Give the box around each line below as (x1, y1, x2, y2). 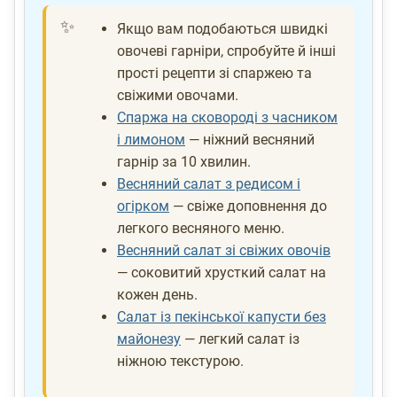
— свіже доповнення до (169, 198, 327, 215)
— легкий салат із (181, 331, 300, 348)
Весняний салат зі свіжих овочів (117, 242, 331, 260)
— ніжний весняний (185, 131, 315, 149)
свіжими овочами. (117, 87, 238, 105)
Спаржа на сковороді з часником (117, 109, 338, 127)
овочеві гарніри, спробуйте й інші (117, 43, 336, 60)
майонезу (117, 331, 181, 348)
